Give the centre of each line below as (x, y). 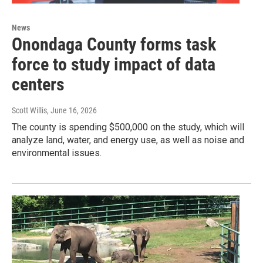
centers (38, 84)
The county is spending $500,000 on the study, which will (128, 127)
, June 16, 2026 (72, 110)
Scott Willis (29, 110)
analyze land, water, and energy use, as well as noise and (128, 140)
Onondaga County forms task (114, 44)
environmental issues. (57, 153)
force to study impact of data (114, 64)
